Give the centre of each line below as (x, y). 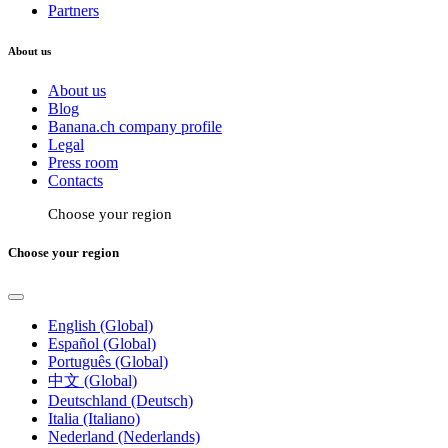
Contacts (75, 180)
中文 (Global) (92, 381)
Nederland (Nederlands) (124, 437)
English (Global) (100, 326)
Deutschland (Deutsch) (120, 401)
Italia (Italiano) (94, 419)
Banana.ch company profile (135, 126)
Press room (83, 162)
